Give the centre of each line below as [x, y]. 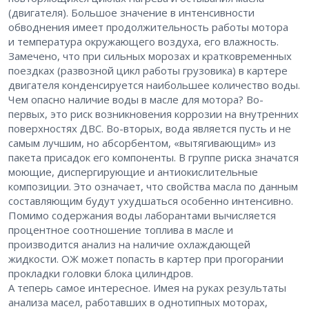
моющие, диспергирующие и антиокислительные [133, 172]
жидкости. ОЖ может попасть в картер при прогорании [146, 259]
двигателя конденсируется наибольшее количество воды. [154, 85]
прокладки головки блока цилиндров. [101, 273]
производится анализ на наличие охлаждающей [129, 245]
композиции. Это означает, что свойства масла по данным [153, 187]
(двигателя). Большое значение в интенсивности [131, 13]
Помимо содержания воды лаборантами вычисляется [142, 216]
